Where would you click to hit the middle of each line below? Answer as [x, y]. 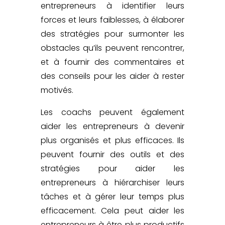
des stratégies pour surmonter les [113, 34]
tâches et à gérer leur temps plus [113, 196]
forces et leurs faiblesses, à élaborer [113, 20]
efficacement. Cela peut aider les [113, 210]
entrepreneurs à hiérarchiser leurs [113, 182]
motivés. [57, 90]
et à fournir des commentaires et [113, 62]
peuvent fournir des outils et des [113, 154]
